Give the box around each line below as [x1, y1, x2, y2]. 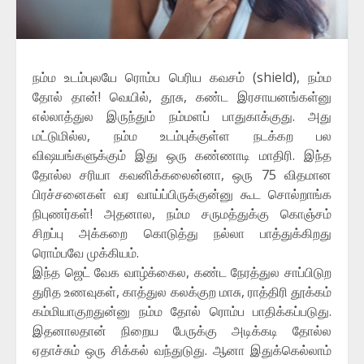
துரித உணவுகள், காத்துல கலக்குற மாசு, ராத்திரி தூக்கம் [32, 283, 331, 301]
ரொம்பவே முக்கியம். [32, 244, 139, 262]
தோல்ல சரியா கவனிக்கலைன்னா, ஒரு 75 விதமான [32, 166, 331, 184]
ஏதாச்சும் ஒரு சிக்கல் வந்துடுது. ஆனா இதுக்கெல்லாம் [32, 341, 331, 360]
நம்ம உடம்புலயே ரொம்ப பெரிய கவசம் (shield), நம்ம [32, 68, 331, 87]
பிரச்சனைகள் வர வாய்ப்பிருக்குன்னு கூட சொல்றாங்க [32, 185, 331, 204]
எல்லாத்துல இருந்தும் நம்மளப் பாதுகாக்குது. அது [32, 107, 331, 126]
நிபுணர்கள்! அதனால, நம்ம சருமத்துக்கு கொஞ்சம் [32, 205, 331, 223]
